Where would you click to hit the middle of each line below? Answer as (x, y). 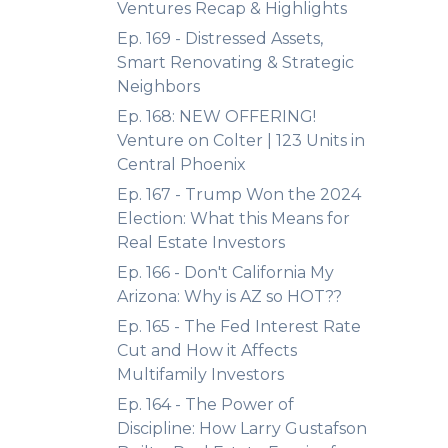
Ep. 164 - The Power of (205, 404)
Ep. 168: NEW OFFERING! (216, 116)
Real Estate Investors (201, 242)
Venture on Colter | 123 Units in (241, 140)
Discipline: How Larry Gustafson (242, 428)
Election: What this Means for (233, 218)
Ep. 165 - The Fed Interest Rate (239, 326)
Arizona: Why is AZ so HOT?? (229, 296)
